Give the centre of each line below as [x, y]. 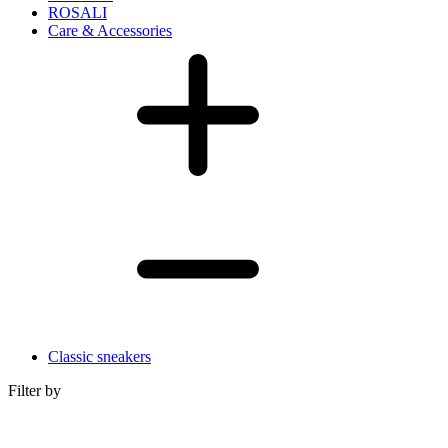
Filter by [34, 391]
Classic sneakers [99, 357]
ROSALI [77, 13]
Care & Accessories [110, 31]
